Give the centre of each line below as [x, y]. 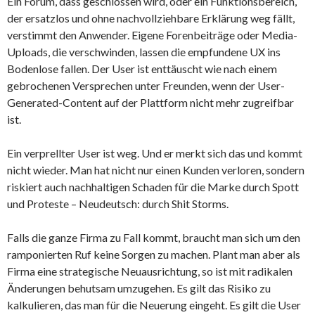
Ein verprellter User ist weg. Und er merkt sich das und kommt [155, 153]
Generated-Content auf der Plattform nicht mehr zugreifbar [150, 102]
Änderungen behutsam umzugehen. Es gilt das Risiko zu [139, 288]
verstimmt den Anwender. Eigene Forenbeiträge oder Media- [152, 34]
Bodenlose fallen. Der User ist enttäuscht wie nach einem [142, 68]
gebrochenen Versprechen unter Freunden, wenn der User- [146, 85]
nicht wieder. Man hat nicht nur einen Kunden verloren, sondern [156, 169]
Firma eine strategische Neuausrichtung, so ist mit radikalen [150, 271]
